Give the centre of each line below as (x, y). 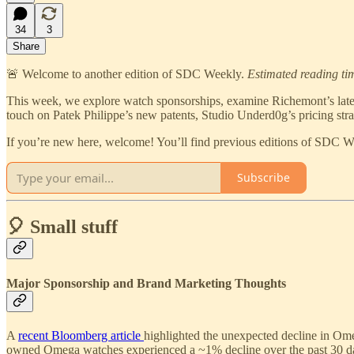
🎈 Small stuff (62, 227)
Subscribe (264, 178)
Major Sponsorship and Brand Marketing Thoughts (146, 283)
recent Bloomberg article (81, 335)
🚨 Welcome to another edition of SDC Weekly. (127, 73)
